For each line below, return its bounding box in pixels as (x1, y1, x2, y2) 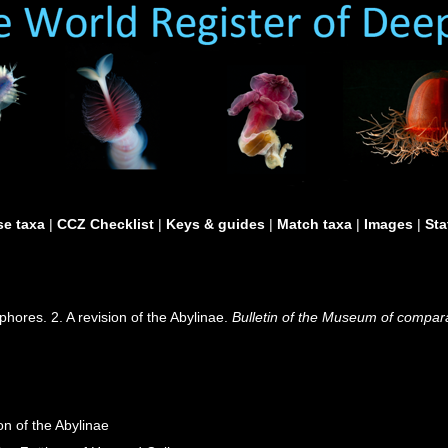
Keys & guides (166, 216, 265, 232)
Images (364, 216, 413, 232)
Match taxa (277, 216, 352, 232)
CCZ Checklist (57, 216, 154, 232)
